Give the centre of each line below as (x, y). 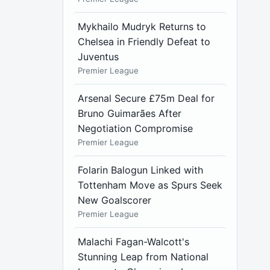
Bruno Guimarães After (130, 113)
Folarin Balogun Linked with (141, 170)
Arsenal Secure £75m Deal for (146, 98)
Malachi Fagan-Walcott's (134, 242)
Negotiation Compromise (136, 128)
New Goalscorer (115, 200)
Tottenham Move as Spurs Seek (150, 185)
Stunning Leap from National (143, 257)
